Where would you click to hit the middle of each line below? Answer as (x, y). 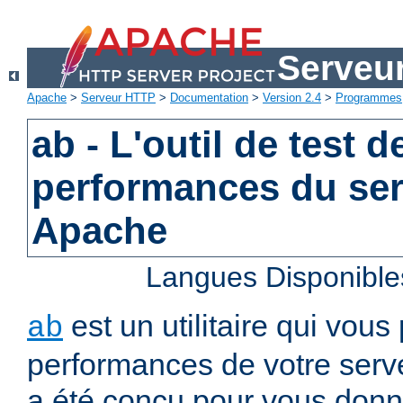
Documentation (209, 98)
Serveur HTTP (118, 98)
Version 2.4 (292, 98)
